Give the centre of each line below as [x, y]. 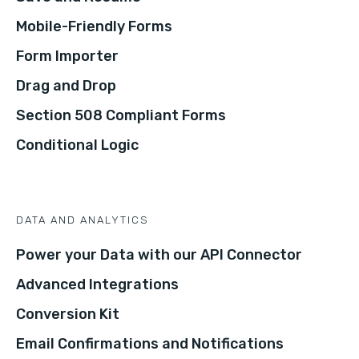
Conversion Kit [68, 315]
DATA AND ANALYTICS [83, 220]
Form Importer [67, 56]
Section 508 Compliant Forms [121, 116]
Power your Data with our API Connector [159, 255]
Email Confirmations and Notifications [150, 344]
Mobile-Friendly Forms [94, 27]
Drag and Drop [66, 86]
